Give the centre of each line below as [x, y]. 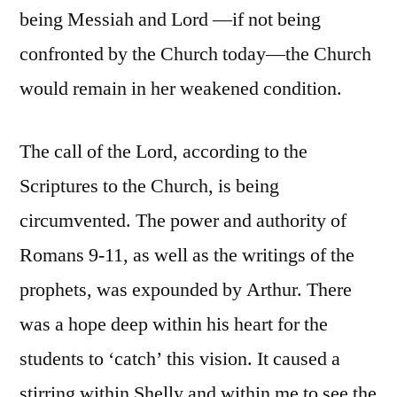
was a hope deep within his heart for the [174, 324]
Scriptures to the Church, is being [149, 186]
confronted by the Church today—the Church [195, 54]
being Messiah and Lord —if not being [170, 19]
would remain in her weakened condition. [181, 88]
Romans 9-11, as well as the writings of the [187, 255]
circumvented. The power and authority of [183, 220]
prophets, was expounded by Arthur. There [186, 289]
